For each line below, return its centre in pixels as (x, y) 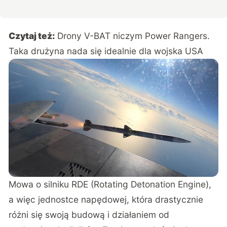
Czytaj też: (32, 36)
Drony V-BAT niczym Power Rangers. (134, 36)
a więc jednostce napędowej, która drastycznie (106, 199)
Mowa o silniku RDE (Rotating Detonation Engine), (110, 184)
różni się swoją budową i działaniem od (89, 214)
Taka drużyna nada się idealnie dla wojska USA (106, 51)
